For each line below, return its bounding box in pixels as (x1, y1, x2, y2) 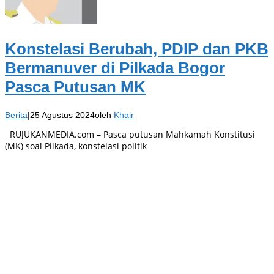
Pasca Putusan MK (5, 78, 146, 97)
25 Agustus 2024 (30, 109, 95, 120)
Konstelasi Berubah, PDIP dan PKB (5, 40, 268, 59)
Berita (5, 109, 28, 120)
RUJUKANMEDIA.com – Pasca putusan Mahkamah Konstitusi (5, 128, 255, 140)
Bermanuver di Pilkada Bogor (5, 59, 225, 78)
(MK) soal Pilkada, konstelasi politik (5, 139, 147, 152)
